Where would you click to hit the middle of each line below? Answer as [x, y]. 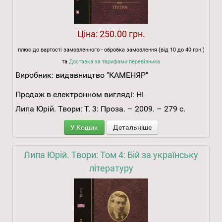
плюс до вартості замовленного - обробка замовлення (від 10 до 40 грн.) [111, 50]
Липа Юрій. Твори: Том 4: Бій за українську [111, 155]
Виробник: [35, 75]
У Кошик [84, 128]
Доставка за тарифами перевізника [114, 62]
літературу [111, 168]
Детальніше [132, 128]
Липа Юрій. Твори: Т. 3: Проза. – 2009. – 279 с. [100, 109]
